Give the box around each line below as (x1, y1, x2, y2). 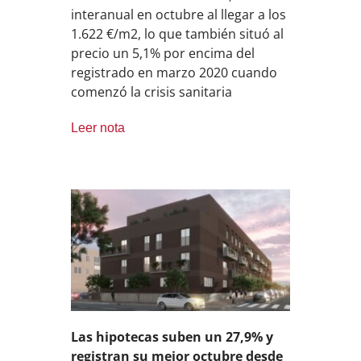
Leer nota (71, 120, 126, 135)
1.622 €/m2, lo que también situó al (71, 24, 284, 43)
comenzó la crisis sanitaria (71, 82, 233, 101)
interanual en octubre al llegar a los (71, 5, 287, 23)
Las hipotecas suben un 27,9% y (71, 328, 274, 346)
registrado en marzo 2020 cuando (71, 63, 278, 81)
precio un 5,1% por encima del (71, 44, 255, 62)
